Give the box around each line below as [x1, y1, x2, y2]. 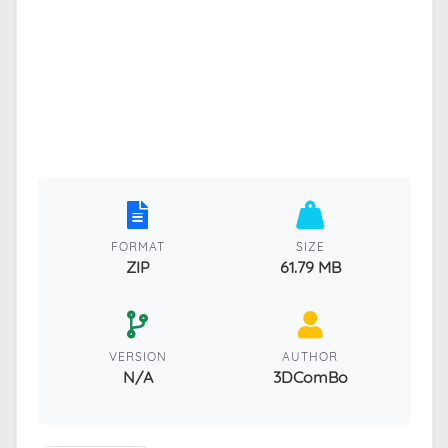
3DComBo [272, 366, 348, 387]
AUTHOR [282, 348, 339, 364]
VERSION [108, 348, 167, 364]
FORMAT [110, 238, 165, 254]
